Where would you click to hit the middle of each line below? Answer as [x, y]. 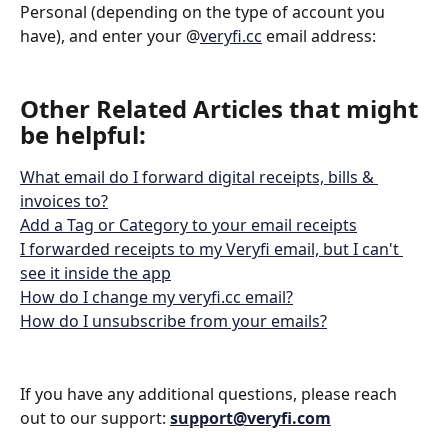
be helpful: [86, 135]
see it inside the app [95, 273]
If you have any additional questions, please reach [210, 393]
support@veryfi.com [250, 417]
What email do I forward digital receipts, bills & [199, 177]
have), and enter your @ [110, 35]
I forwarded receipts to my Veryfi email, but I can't [211, 249]
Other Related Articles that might [222, 109]
